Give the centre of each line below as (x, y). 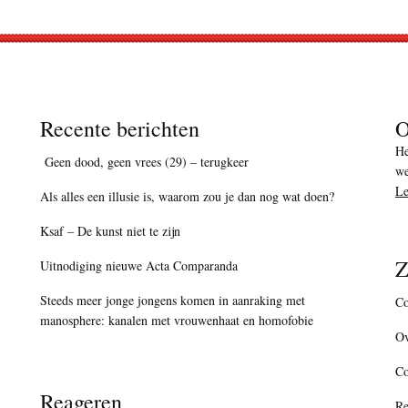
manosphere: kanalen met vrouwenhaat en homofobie (177, 321)
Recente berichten (120, 129)
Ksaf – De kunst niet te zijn (110, 231)
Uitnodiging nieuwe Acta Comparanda (139, 266)
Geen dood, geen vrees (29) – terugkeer (144, 162)
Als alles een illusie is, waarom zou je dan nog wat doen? (187, 197)
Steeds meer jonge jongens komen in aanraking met (173, 301)
